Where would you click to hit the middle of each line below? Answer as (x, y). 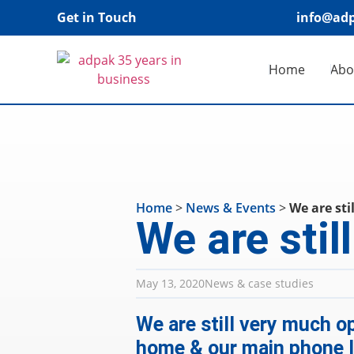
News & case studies (259, 283)
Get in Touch (97, 18)
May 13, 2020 (170, 283)
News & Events (231, 207)
